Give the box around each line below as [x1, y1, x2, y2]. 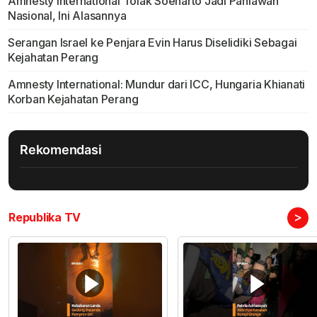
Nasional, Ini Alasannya [7, 8, 127, 23]
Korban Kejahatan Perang [7, 92, 139, 107]
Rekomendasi [20, 142, 102, 158]
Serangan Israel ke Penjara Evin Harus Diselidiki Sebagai [7, 35, 297, 50]
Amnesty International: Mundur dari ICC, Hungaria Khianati [7, 77, 306, 92]
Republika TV [8, 210, 81, 225]
